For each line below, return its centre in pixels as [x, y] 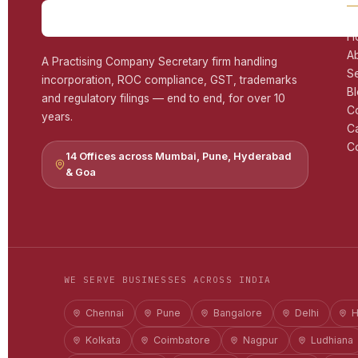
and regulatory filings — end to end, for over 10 [163, 98]
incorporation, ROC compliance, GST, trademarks [169, 80]
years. [57, 117]
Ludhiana [332, 340]
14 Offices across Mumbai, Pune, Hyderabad [179, 156]
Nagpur [261, 340]
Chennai [105, 313]
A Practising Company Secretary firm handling [159, 62]
